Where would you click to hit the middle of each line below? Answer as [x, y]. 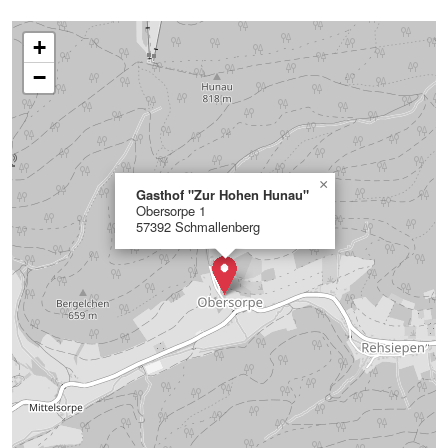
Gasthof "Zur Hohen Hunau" [222, 194]
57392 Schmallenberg [198, 226]
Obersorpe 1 [171, 210]
